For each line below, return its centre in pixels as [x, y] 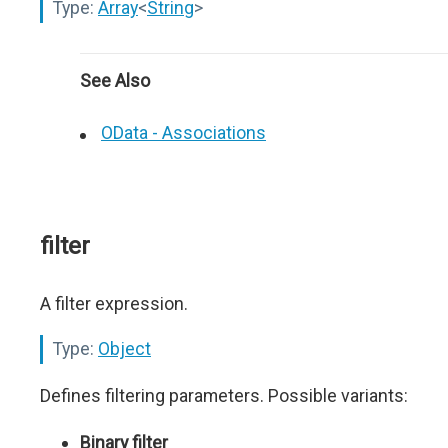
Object [124, 348]
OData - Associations [183, 132]
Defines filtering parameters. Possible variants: [224, 395]
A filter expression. [114, 303]
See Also [115, 80]
